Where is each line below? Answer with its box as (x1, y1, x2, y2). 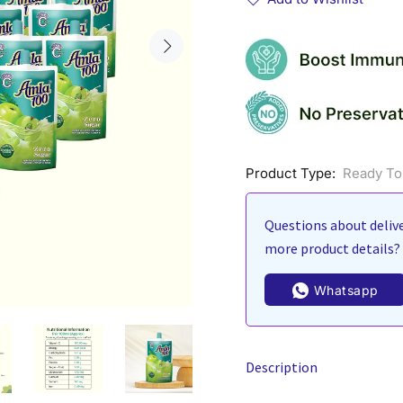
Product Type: (246, 165, 336, 182)
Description (246, 358, 318, 376)
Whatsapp (314, 282, 379, 298)
